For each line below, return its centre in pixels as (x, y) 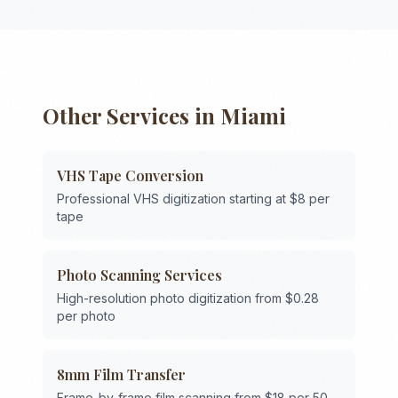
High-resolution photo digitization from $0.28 (188, 298)
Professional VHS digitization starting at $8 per (193, 199)
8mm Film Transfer (121, 374)
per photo (86, 316)
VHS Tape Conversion (130, 175)
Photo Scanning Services (139, 275)
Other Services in (131, 115)
